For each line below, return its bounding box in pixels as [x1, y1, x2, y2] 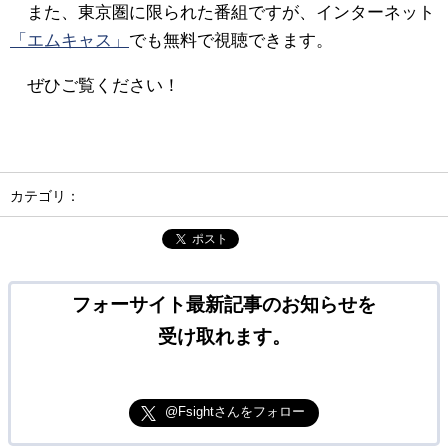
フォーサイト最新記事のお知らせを [72, 293, 376, 315]
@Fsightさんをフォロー [164, 403, 305, 419]
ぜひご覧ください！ [10, 76, 180, 95]
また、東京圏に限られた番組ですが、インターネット [10, 3, 435, 23]
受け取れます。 [157, 325, 291, 347]
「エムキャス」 [10, 31, 129, 51]
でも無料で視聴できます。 [129, 31, 333, 51]
